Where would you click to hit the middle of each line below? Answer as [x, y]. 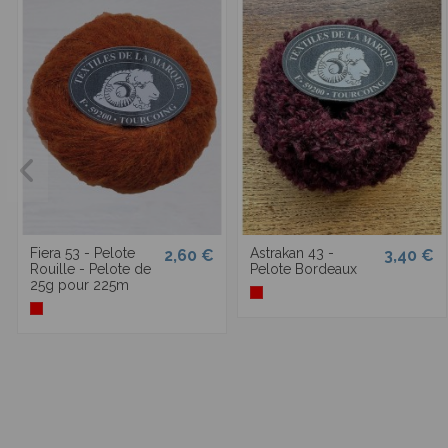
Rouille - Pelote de [90, 268]
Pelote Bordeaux [303, 268]
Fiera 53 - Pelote [82, 252]
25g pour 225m [79, 284]
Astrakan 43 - [292, 252]
